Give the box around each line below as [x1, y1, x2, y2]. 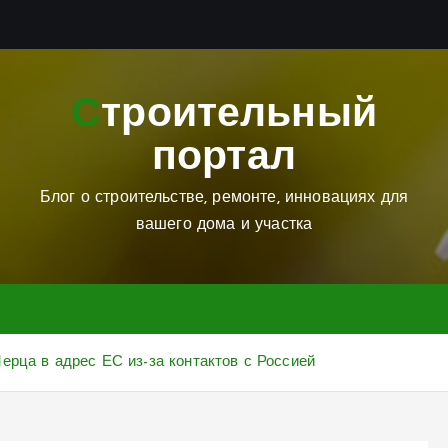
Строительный [71, 95, 102, 136]
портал [152, 138, 296, 179]
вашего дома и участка [135, 217, 313, 233]
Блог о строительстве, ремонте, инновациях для [39, 190, 409, 206]
